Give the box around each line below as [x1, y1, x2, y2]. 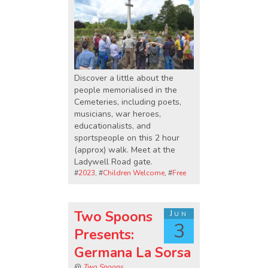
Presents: [74, 226, 134, 245]
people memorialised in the [74, 84, 177, 96]
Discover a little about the [74, 72, 173, 84]
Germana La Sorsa [74, 243, 191, 263]
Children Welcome [103, 167, 165, 178]
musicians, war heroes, [74, 108, 161, 120]
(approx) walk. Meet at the [74, 144, 175, 156]
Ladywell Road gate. [74, 156, 153, 167]
